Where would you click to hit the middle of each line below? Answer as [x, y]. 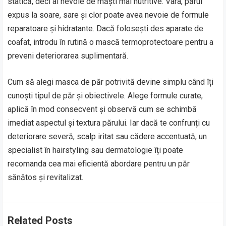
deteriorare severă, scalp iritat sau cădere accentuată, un [107, 136]
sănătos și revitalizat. [46, 177]
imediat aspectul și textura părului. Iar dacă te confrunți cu [109, 123]
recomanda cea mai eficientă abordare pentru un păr [99, 164]
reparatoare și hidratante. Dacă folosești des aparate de [106, 29]
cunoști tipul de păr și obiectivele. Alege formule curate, [105, 96]
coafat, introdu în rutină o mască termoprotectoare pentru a [111, 42]
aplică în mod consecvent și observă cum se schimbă [102, 109]
